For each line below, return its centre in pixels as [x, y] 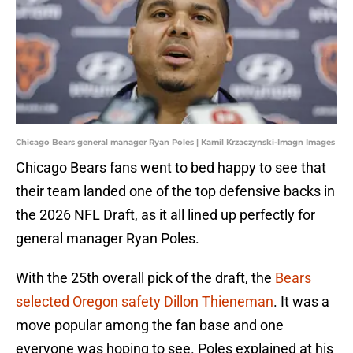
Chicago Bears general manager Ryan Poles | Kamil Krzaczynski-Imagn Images [175, 143]
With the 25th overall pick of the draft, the [145, 278]
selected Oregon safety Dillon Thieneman [145, 302]
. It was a [301, 302]
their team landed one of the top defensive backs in [175, 191]
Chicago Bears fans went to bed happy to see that [171, 168]
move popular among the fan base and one [150, 325]
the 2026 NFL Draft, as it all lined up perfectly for [165, 215]
